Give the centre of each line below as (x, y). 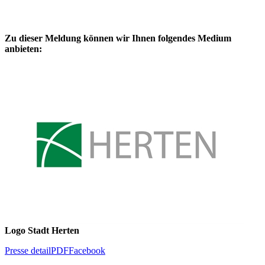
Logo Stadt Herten (42, 231)
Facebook (87, 251)
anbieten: (23, 49)
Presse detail (28, 251)
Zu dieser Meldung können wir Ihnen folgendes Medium (118, 38)
